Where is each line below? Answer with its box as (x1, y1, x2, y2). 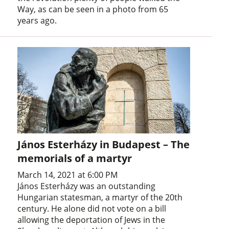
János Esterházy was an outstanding (17, 180, 156, 192)
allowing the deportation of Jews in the (17, 214, 166, 226)
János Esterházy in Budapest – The (17, 138, 190, 152)
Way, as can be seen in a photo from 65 (17, 4, 169, 15)
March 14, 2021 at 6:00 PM (17, 169, 118, 181)
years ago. (17, 15, 57, 27)
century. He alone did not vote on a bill (17, 203, 167, 215)
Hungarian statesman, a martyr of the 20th (17, 192, 183, 203)
